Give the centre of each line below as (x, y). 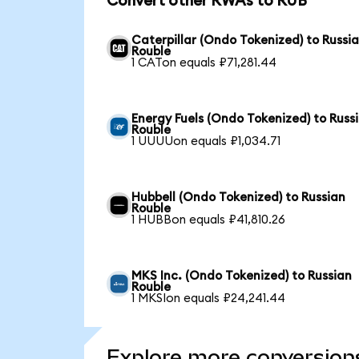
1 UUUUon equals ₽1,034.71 (206, 141)
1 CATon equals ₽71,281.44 (204, 63)
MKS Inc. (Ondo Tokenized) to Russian (242, 276)
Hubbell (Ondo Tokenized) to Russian (239, 197)
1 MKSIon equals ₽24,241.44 (209, 298)
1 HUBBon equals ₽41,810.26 (209, 220)
